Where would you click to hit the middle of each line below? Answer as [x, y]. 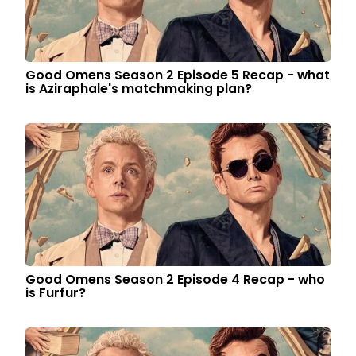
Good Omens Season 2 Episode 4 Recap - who [176, 279]
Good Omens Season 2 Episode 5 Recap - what [178, 75]
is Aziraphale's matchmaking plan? [141, 89]
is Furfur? [56, 293]
